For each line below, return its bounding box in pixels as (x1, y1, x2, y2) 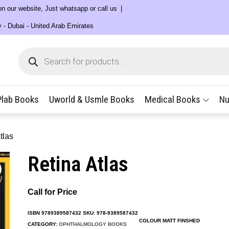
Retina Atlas (28, 152, 128, 176)
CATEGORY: (28, 221, 59, 227)
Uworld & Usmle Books (49, 94, 134, 105)
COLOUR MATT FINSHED (139, 218, 200, 223)
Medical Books (145, 94, 200, 105)
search (17, 55, 42, 63)
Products (17, 47, 50, 55)
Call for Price (28, 188, 77, 196)
